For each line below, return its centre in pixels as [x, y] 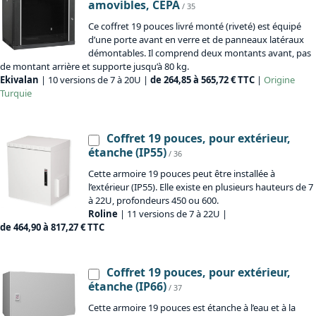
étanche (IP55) [127, 153]
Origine [279, 80]
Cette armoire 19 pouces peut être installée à [182, 174]
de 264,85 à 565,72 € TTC [202, 80]
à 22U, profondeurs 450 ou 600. [153, 201]
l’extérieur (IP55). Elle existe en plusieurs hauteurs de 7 [201, 187]
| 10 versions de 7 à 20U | [95, 80]
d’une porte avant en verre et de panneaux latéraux [196, 40]
